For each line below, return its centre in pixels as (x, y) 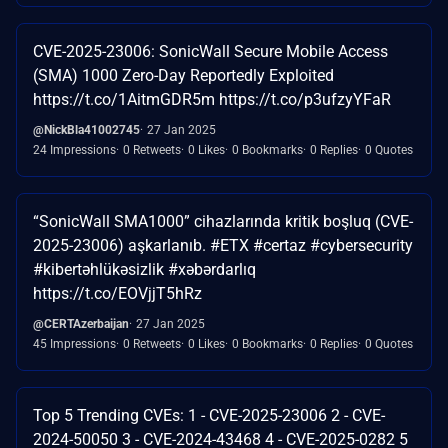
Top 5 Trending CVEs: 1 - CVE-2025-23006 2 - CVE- (209, 415)
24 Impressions (74, 149)
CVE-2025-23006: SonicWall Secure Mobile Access (210, 51)
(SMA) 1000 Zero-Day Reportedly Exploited (183, 75)
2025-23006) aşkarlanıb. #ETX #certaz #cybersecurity (223, 245)
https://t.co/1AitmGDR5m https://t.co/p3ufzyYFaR (212, 99)
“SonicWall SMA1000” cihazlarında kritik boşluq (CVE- (223, 221)
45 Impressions (74, 343)
